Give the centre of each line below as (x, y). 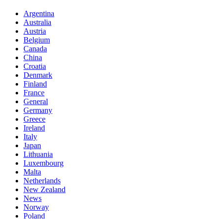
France (34, 93)
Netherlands (42, 181)
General (36, 102)
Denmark (38, 75)
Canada (35, 49)
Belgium (37, 40)
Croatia (35, 66)
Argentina (39, 14)
